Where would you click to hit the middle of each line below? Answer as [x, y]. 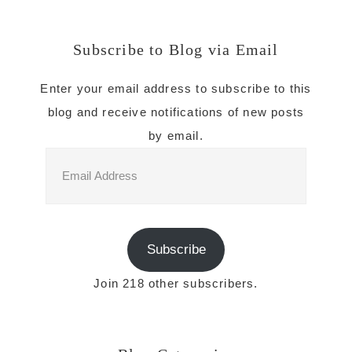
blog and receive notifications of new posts [176, 112]
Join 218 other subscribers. [176, 283]
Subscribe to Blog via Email [176, 49]
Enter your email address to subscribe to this [176, 88]
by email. [176, 136]
